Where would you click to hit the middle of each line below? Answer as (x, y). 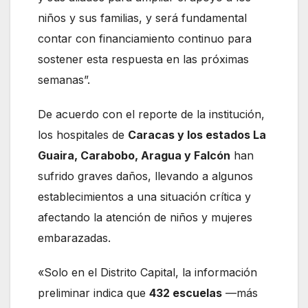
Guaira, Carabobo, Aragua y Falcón (134, 156)
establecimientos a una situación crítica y (144, 197)
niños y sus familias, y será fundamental (142, 18)
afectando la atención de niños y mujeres (145, 218)
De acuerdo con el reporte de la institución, (151, 114)
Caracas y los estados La (197, 135)
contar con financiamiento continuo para (145, 39)
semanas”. (64, 80)
